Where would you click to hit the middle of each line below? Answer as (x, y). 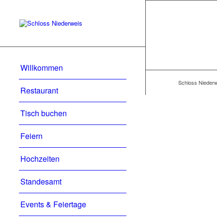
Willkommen (42, 68)
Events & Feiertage (53, 204)
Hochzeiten (40, 159)
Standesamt (41, 181)
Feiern (31, 136)
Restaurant (39, 90)
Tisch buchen (44, 113)
